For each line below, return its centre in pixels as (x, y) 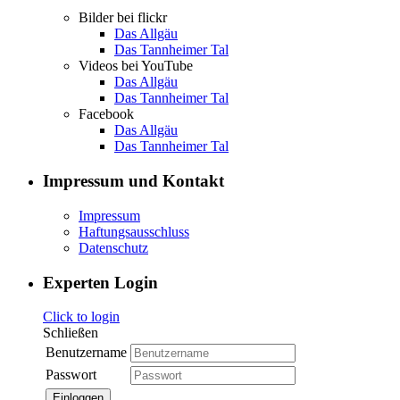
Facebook (106, 114)
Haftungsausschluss (134, 231)
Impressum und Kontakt (133, 181)
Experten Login (100, 282)
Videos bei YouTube (136, 66)
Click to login (81, 317)
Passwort (71, 375)
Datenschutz (113, 247)
